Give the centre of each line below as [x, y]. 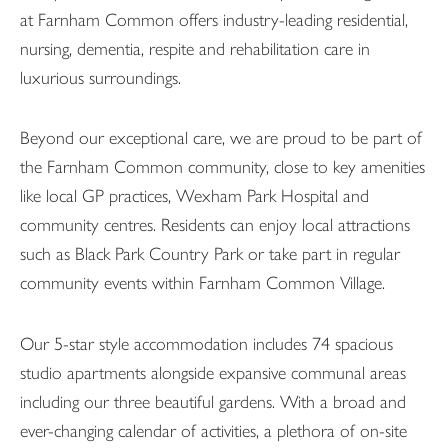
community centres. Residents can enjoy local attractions [215, 225]
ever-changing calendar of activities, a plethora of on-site [213, 430]
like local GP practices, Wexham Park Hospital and [194, 196]
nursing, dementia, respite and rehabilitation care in [195, 48]
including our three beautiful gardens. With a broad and [213, 401]
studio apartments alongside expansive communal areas [213, 372]
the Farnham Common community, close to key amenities [222, 167]
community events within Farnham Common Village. [202, 283]
